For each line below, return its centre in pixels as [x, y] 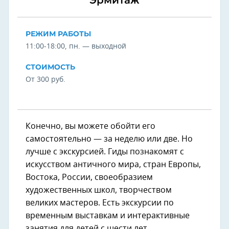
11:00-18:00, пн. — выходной [76, 46]
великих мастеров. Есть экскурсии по [100, 203]
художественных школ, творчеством [99, 190]
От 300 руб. [45, 79]
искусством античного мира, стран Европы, [113, 164]
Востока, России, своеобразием [89, 177]
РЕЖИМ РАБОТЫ [58, 33]
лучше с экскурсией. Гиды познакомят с [105, 152]
